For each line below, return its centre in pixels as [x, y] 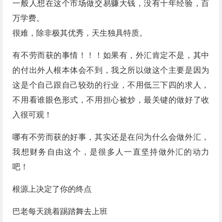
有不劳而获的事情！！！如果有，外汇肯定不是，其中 [111, 55]
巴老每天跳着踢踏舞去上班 [60, 212]
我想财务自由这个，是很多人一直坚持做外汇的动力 [111, 152]
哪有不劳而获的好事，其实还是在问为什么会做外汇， [111, 137]
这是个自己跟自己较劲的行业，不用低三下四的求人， [111, 85]
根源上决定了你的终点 [52, 189]
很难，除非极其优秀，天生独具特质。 [80, 33]
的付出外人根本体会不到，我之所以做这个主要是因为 [111, 70]
